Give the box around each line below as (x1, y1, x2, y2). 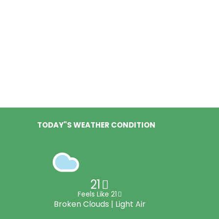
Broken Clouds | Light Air (53, 198, 146, 210)
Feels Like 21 (77, 189, 117, 199)
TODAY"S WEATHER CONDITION (37, 120, 155, 131)
